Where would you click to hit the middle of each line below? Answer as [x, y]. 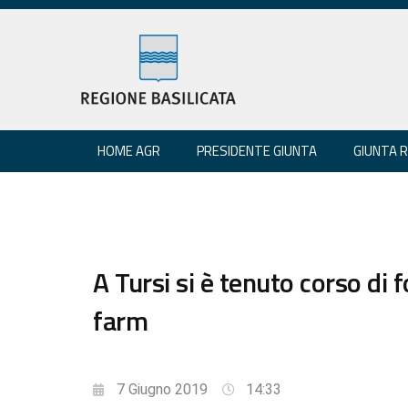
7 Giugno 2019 [162, 389]
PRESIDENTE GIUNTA [257, 150]
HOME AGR [129, 150]
